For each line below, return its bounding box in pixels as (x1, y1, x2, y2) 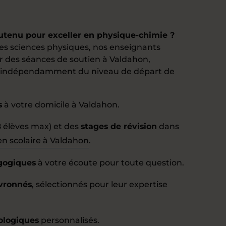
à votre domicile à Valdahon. (2, 100, 120, 109)
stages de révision (81, 122, 157, 131)
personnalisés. (39, 215, 99, 225)
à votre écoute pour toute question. (36, 158, 184, 167)
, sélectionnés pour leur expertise (32, 180, 167, 189)
